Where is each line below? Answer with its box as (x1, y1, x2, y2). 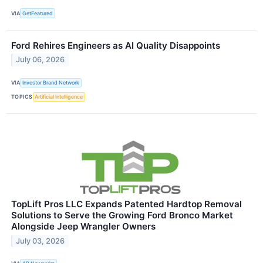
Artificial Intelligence (35, 93, 83, 100)
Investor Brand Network (22, 79, 80, 86)
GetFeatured (22, 9, 53, 16)
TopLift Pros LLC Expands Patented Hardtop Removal (11, 198, 242, 210)
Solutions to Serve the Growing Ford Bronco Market (11, 209, 233, 221)
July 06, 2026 (16, 55, 65, 65)
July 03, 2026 (16, 236, 65, 245)
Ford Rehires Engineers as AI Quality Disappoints (11, 39, 220, 51)
